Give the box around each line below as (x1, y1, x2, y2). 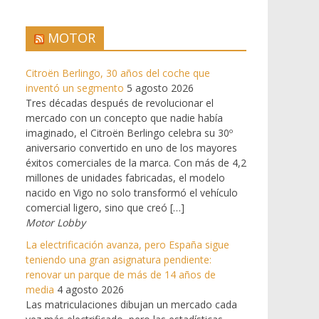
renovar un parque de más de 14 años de (26, 267, 216, 281)
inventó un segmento (26, 80, 124, 95)
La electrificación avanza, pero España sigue (26, 237, 229, 251)
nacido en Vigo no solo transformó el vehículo (26, 185, 238, 199)
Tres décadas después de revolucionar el (26, 95, 214, 110)
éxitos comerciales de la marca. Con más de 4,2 (26, 155, 246, 169)
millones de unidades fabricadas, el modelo (26, 170, 225, 184)
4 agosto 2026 (57, 282, 124, 296)
